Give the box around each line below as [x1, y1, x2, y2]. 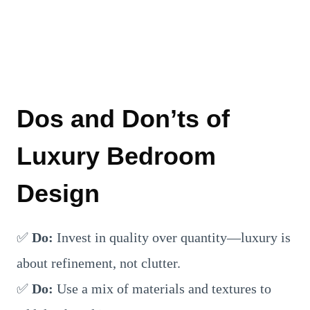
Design [17, 179, 100, 208]
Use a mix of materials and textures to [53, 281, 271, 296]
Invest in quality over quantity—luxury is [53, 230, 291, 245]
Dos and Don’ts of [17, 104, 230, 133]
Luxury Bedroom [17, 142, 216, 170]
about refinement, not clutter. [17, 255, 181, 271]
